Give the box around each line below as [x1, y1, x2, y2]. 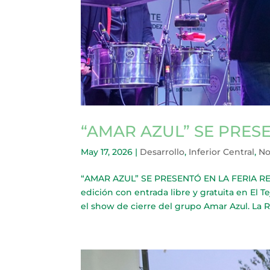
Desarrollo [140, 146, 185, 157]
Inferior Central [189, 146, 255, 157]
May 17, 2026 [81, 146, 133, 157]
